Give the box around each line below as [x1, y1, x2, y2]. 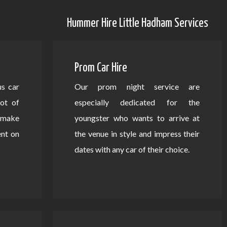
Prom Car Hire [74, 62, 127, 74]
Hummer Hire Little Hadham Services [66, 17, 208, 29]
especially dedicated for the [74, 97, 200, 107]
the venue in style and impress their [74, 129, 200, 139]
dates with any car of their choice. [74, 144, 190, 155]
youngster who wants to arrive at [74, 113, 200, 123]
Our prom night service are [74, 82, 200, 92]
